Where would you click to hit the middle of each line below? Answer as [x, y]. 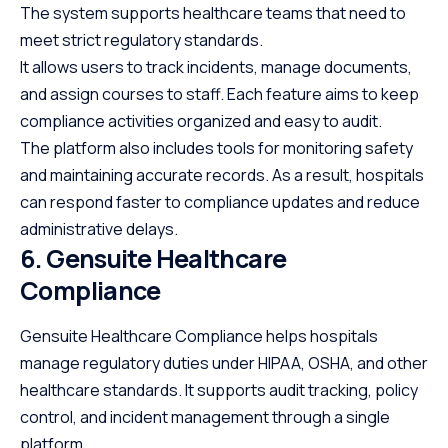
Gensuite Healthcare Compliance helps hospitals [199, 336]
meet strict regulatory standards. [141, 40]
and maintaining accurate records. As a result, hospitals [222, 175]
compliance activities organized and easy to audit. [201, 121]
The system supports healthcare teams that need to [213, 13]
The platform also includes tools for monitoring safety [216, 148]
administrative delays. [99, 229]
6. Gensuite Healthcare [153, 259]
